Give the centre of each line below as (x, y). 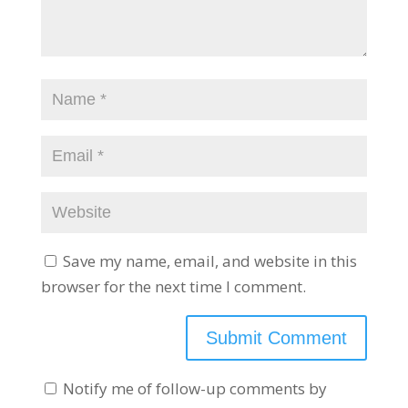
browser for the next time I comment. (173, 286)
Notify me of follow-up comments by (194, 388)
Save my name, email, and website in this (209, 261)
